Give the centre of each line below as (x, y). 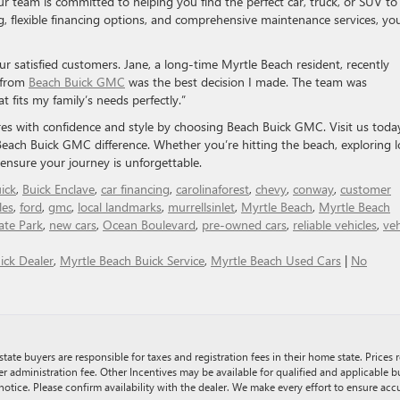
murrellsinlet (201, 207)
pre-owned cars (244, 225)
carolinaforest (212, 189)
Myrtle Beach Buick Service (132, 260)
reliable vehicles (335, 225)
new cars (73, 225)
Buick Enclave (58, 189)
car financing (135, 189)
